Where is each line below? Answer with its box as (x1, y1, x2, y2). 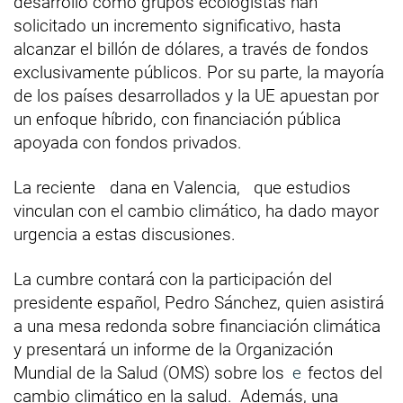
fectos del (307, 362, 382, 383)
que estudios (254, 176, 352, 198)
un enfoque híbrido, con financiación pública (13, 108, 341, 130)
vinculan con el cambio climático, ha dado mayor (13, 200, 379, 221)
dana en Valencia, (109, 176, 240, 198)
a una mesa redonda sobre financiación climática (13, 315, 381, 336)
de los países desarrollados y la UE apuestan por (13, 85, 379, 106)
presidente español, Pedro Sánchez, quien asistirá (13, 291, 384, 313)
